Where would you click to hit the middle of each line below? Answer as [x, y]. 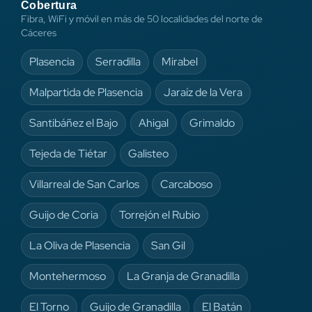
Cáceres [39, 32]
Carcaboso [186, 184]
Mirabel [180, 61]
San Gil [168, 245]
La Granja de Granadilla [183, 276]
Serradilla [118, 61]
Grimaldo [212, 123]
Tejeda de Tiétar [68, 153]
